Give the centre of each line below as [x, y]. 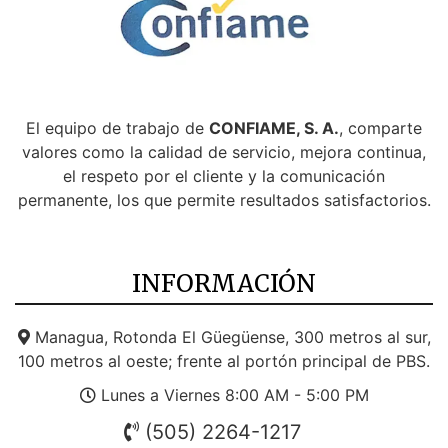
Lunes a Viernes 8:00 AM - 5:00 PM [232, 394]
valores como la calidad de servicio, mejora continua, [224, 151]
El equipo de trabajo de [117, 127]
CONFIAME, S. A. [274, 127]
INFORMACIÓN [224, 283]
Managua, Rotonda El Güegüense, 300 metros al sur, [230, 336]
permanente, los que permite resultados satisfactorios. [224, 199]
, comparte [380, 127]
